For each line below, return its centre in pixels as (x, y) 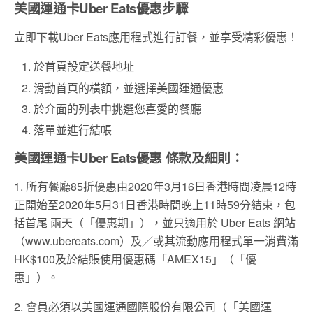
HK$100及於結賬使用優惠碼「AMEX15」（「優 (135, 259)
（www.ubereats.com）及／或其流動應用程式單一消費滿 (156, 240)
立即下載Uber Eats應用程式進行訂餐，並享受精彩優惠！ (156, 37)
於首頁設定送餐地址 (84, 66)
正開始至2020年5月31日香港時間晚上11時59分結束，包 (155, 204)
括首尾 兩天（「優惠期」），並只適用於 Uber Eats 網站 (155, 222)
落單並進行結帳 (73, 129)
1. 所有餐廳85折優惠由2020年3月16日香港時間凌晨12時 (155, 186)
